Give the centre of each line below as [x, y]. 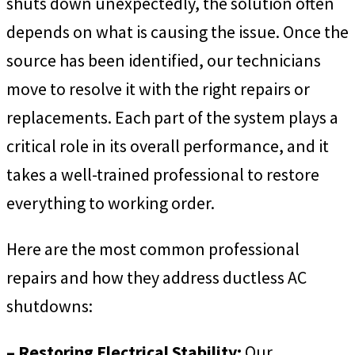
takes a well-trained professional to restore [163, 175]
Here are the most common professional [153, 249]
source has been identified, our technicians [164, 61]
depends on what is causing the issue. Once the [177, 32]
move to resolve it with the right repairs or [158, 89]
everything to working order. [111, 203]
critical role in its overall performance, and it [168, 146]
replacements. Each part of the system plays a [172, 118]
